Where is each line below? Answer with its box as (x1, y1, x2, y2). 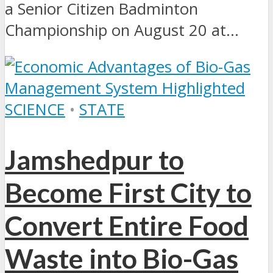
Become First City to (5, 175, 252, 209)
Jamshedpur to (5, 143, 184, 176)
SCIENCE (5, 99, 65, 121)
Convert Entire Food (5, 208, 249, 242)
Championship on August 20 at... (5, 19, 239, 41)
